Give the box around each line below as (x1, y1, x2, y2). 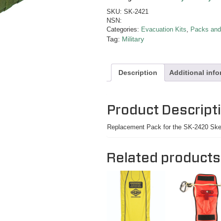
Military (122, 35, 145, 43)
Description (118, 69, 158, 76)
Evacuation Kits (141, 26, 187, 33)
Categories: (107, 26, 142, 33)
